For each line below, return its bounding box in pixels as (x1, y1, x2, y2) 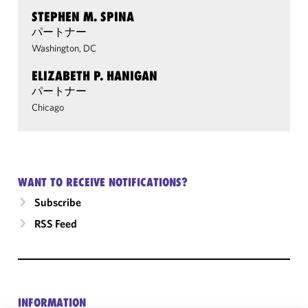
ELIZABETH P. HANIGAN (32, 68, 157, 83)
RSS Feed (34, 217, 77, 230)
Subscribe (34, 195, 81, 209)
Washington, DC (32, 42, 96, 54)
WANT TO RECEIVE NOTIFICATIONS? (18, 175, 188, 189)
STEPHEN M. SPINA (32, 9, 134, 24)
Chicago (32, 101, 64, 113)
